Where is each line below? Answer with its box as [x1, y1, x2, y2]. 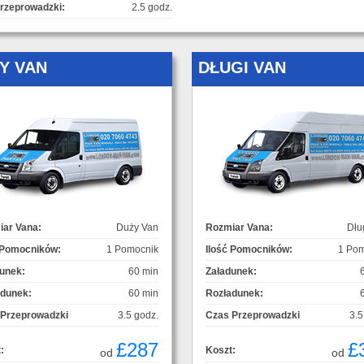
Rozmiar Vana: [206, 221, 273, 233]
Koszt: [206, 344, 236, 356]
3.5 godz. [118, 309, 158, 321]
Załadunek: [206, 265, 257, 277]
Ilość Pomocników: [206, 243, 292, 255]
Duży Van [116, 221, 158, 233]
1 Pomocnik [106, 243, 158, 255]
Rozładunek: [206, 287, 263, 299]
